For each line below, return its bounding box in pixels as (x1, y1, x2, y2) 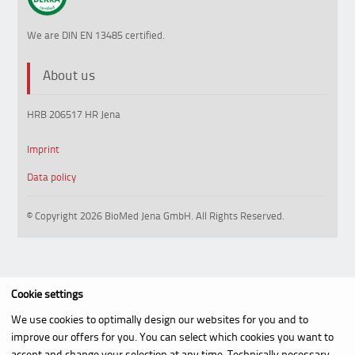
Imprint (27, 142, 60, 157)
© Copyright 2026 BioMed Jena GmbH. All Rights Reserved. (27, 208, 285, 223)
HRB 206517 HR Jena (27, 107, 121, 122)
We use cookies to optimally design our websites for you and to (11, 311, 308, 327)
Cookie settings (11, 286, 83, 302)
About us (43, 65, 96, 85)
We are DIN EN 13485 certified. (27, 28, 166, 43)
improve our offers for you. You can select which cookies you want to (11, 329, 334, 345)
